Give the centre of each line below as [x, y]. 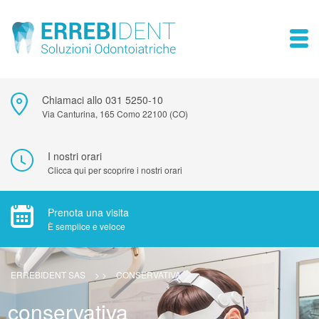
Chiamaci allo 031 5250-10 [103, 100]
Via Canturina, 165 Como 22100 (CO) [115, 114]
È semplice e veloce [87, 226]
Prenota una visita [88, 212]
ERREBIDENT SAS [48, 274]
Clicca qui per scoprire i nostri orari [115, 170]
